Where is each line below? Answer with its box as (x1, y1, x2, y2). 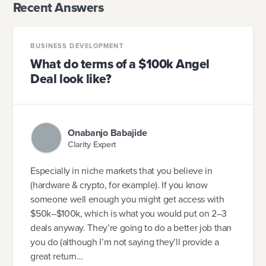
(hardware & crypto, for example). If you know (30, 178, 208, 192)
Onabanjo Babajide (68, 126, 147, 140)
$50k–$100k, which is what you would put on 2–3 (30, 207, 227, 221)
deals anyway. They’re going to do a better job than (30, 221, 232, 235)
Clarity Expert (68, 137, 117, 151)
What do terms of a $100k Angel (30, 54, 210, 74)
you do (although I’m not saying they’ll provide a (30, 235, 219, 249)
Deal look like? (30, 69, 112, 88)
